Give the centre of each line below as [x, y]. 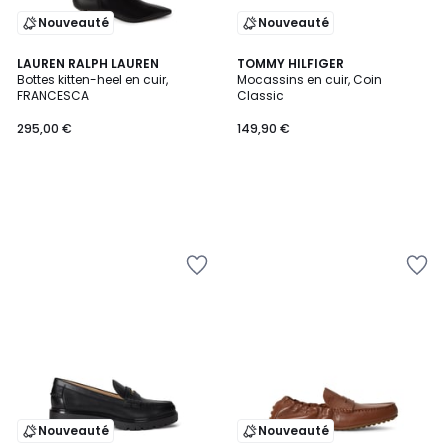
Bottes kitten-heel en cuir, [92, 79]
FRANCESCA [53, 95]
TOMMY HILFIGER [290, 63]
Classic [260, 95]
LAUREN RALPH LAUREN [88, 63]
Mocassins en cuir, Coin [309, 79]
